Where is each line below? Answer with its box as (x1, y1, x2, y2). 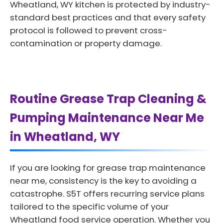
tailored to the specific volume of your (10, 200, 169, 213)
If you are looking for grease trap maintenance (10, 161, 206, 174)
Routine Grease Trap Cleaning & (10, 90, 207, 107)
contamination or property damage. (10, 37, 162, 49)
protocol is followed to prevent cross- (10, 24, 167, 36)
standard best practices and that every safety (10, 11, 206, 23)
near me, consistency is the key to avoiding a (10, 174, 197, 187)
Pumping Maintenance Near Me (10, 109, 204, 126)
